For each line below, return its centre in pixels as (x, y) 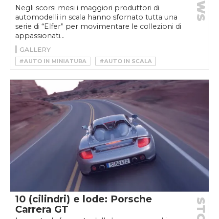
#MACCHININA (42, 72)
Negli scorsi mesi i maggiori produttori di (87, 8)
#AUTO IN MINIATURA (53, 61)
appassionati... (40, 36)
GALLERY (35, 50)
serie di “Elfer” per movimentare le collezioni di (98, 27)
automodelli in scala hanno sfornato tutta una (96, 17)
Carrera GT (42, 209)
